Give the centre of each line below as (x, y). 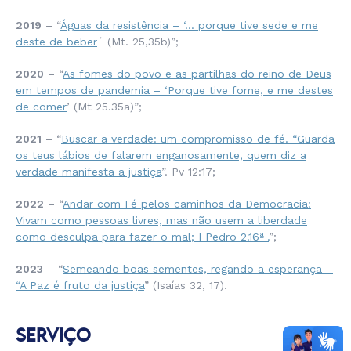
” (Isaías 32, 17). (186, 286)
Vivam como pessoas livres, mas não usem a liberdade (161, 221)
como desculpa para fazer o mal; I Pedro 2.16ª (140, 237)
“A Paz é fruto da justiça (80, 286)
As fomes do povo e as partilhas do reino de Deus (197, 74)
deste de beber (56, 42)
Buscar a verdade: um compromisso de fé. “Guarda (198, 139)
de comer (41, 107)
